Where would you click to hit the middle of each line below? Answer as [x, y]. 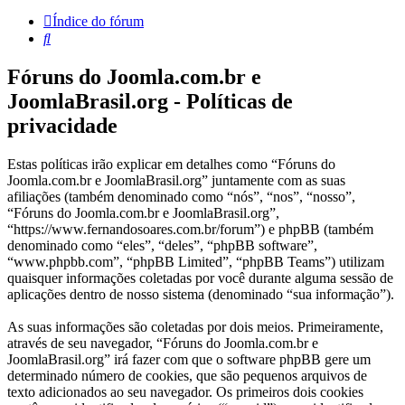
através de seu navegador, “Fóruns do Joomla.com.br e [163, 344]
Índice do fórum [98, 22]
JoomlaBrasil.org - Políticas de [150, 102]
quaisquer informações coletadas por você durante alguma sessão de [200, 278]
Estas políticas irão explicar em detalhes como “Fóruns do [171, 165]
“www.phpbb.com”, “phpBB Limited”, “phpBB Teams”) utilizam [196, 262]
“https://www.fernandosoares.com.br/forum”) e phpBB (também [190, 230]
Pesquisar [77, 38]
